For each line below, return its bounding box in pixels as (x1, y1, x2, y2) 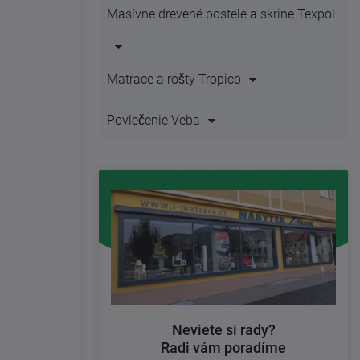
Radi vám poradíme (161, 339, 286, 357)
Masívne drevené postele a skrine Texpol (107, 6, 335, 22)
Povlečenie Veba (107, 112, 200, 128)
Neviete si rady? (171, 321, 276, 339)
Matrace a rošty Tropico (107, 72, 241, 87)
